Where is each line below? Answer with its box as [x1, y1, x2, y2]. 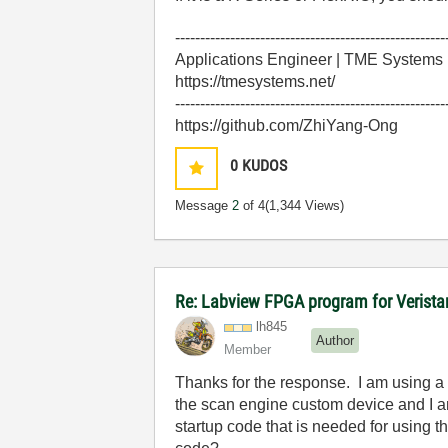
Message [175, 198, 233, 213]
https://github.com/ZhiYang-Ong [175, 117, 399, 134]
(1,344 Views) [265, 198, 345, 213]
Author [316, 332, 355, 348]
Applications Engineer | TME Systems [175, 51, 444, 68]
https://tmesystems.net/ [175, 73, 336, 90]
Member [224, 342, 272, 357]
